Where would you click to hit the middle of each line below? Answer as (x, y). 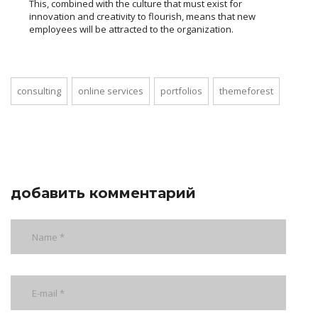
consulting (39, 91)
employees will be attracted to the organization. (131, 29)
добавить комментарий (103, 193)
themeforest (246, 91)
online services (111, 91)
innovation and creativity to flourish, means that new (142, 16)
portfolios (181, 91)
